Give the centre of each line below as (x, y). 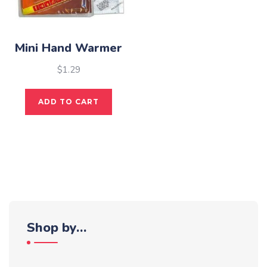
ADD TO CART (69, 102)
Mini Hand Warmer (69, 48)
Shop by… (57, 228)
